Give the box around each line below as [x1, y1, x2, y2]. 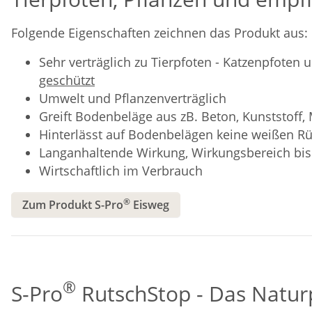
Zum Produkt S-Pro [22, 196, 123, 212]
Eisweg [130, 196, 169, 212]
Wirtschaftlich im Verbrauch [39, 162, 203, 179]
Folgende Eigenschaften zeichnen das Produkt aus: [11, 24, 308, 41]
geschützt [39, 71, 95, 88]
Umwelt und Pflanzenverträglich [39, 89, 226, 107]
